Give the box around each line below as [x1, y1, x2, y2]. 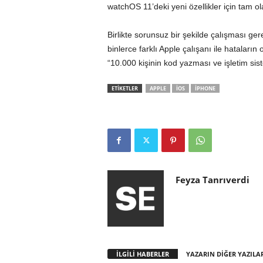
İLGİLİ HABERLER [116, 249, 169, 258]
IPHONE [194, 85, 215, 92]
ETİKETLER [111, 85, 138, 92]
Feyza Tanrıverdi [175, 174, 249, 186]
